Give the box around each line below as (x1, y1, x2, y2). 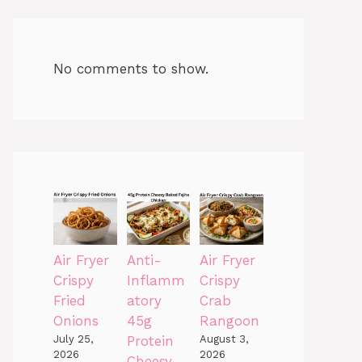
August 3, (200, 333, 249, 346)
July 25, (53, 333, 93, 346)
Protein (126, 333, 174, 350)
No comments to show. (53, 60, 208, 77)
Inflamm (126, 272, 185, 289)
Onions (53, 313, 99, 330)
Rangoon (200, 313, 260, 330)
